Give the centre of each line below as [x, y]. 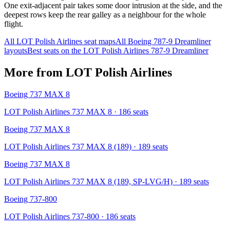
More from [35, 73]
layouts [16, 51]
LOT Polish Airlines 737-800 [52, 216]
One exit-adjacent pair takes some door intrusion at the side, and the [113, 6]
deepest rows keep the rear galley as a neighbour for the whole [105, 15]
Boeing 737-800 [31, 199]
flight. [14, 24]
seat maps [99, 42]
